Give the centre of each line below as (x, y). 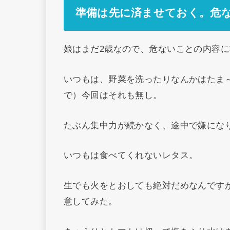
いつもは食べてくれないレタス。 (131, 155)
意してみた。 (91, 201)
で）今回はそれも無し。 (113, 95)
